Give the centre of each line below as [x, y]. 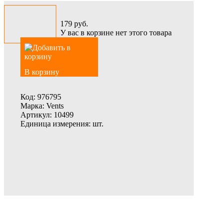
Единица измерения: [56, 124]
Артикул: [36, 115]
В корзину [42, 72]
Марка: [32, 106]
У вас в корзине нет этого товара [116, 33]
